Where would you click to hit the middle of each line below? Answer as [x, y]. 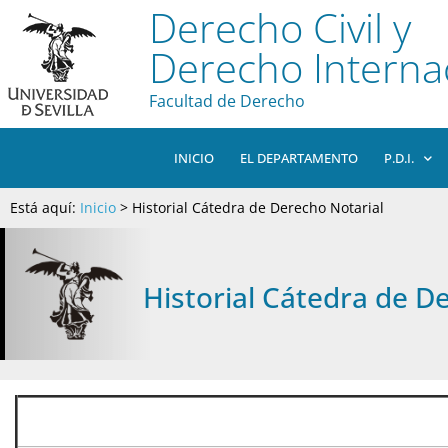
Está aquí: [45, 207]
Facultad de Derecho [226, 101]
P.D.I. [399, 158]
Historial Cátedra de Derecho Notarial [258, 207]
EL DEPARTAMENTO [299, 158]
